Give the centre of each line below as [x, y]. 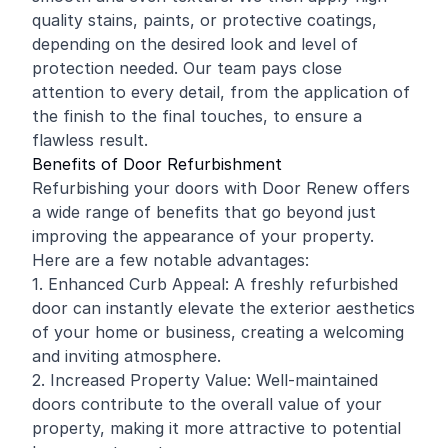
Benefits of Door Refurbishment [157, 164]
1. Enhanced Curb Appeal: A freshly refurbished [215, 284]
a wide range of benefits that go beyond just [204, 212]
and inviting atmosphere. [126, 356]
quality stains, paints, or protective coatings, [204, 20]
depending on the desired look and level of [195, 44]
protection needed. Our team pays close [187, 68]
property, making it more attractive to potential [216, 428]
